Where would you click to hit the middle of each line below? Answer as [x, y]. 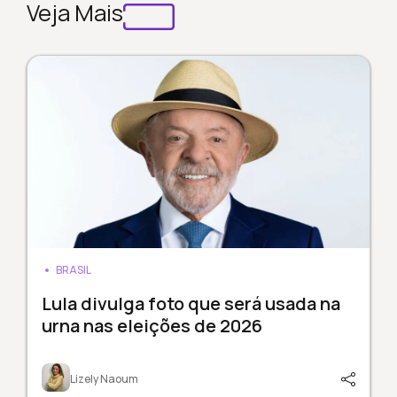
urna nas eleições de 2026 [152, 326]
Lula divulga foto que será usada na [191, 304]
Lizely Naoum [104, 379]
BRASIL [73, 270]
